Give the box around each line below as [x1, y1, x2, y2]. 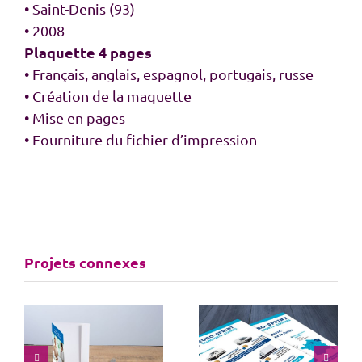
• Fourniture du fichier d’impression [24, 130, 257, 148]
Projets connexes [24, 252, 146, 271]
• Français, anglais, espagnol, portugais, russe [24, 65, 314, 82]
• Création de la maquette [24, 86, 192, 104]
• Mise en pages [24, 108, 125, 126]
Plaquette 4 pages [24, 42, 152, 61]
